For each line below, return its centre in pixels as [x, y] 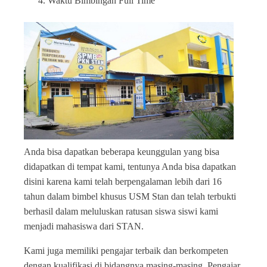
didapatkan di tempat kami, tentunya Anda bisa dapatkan [130, 167]
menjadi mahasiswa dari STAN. [84, 226]
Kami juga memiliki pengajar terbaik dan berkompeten [126, 251]
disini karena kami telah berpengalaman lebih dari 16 [123, 181]
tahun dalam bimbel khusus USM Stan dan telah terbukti [130, 196]
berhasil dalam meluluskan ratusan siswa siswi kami [121, 211]
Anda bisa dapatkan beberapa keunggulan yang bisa [122, 152]
